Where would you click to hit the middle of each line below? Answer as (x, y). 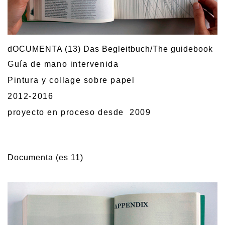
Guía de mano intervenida (63, 64)
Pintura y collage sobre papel (71, 80)
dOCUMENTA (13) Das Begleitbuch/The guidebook (110, 49)
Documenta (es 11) (45, 158)
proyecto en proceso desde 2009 (79, 113)
